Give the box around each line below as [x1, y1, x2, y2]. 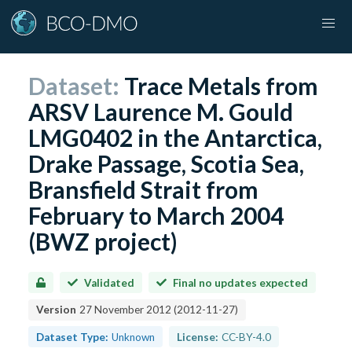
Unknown [112, 330, 156, 343]
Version [36, 303, 77, 316]
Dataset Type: [36, 330, 109, 343]
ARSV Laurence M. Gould [28, 97, 294, 126]
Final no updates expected [172, 276, 308, 289]
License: [176, 330, 218, 343]
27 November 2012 [79, 303, 172, 316]
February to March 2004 [28, 200, 284, 229]
